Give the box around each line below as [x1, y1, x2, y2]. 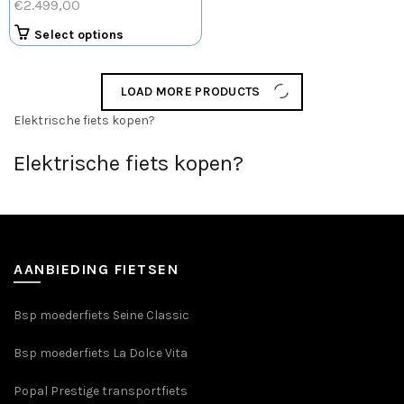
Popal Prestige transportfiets [14, 382, 188, 399]
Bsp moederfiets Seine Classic [14, 307, 192, 323]
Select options [34, 26, 124, 42]
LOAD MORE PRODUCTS [121, 83, 261, 99]
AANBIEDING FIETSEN [14, 260, 179, 278]
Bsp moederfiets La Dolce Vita [14, 344, 188, 361]
